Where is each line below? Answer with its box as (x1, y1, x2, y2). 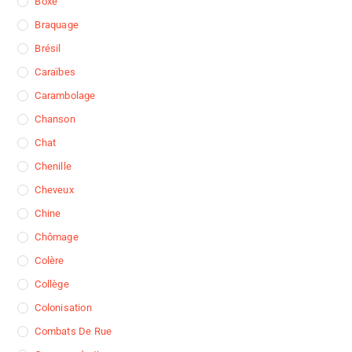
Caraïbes (35, 66, 76, 79)
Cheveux (35, 184, 74, 196)
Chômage (35, 231, 79, 244)
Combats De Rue (35, 325, 112, 338)
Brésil (35, 42, 61, 55)
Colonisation (35, 302, 92, 314)
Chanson (35, 113, 75, 126)
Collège (35, 278, 69, 291)
